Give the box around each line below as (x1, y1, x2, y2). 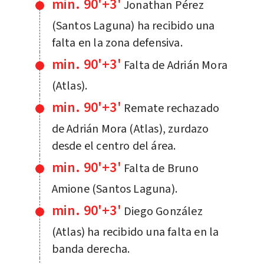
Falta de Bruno (123, 160, 199, 177)
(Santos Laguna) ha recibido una (51, 17, 215, 34)
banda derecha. (51, 240, 130, 258)
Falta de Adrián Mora (123, 57, 227, 74)
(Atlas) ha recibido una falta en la (51, 223, 219, 240)
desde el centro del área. (51, 137, 176, 154)
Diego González (123, 203, 203, 220)
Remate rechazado (123, 100, 220, 117)
